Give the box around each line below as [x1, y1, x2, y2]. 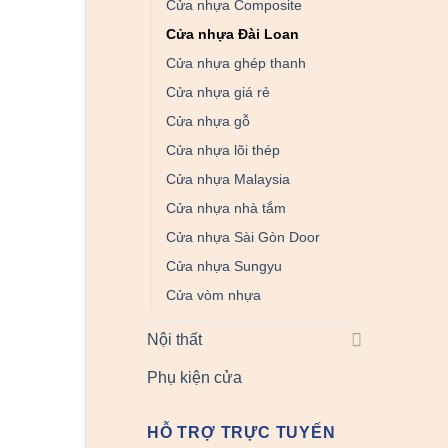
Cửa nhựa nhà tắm [166, 199, 286, 216]
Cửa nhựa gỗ [166, 112, 250, 129]
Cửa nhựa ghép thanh [166, 54, 306, 71]
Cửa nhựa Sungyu [166, 257, 282, 274]
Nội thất [147, 330, 202, 348]
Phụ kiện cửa [147, 368, 242, 386]
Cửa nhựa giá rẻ [166, 83, 270, 100]
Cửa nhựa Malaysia [166, 170, 290, 187]
